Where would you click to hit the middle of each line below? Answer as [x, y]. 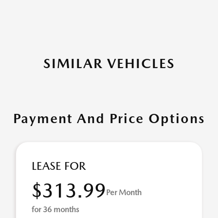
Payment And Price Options [109, 118]
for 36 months [55, 209]
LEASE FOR [59, 166]
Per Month [124, 192]
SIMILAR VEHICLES [109, 63]
